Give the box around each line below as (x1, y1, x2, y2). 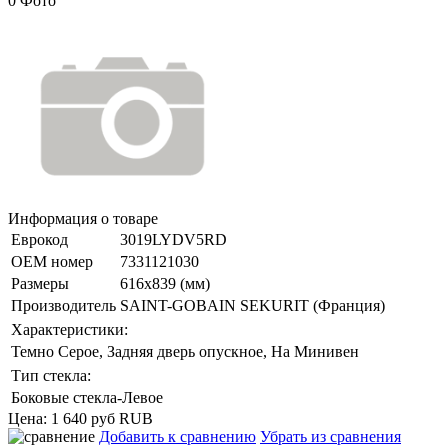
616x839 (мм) (120, 274, 210, 292)
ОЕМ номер (11, 252, 93, 270)
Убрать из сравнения (260, 427, 401, 445)
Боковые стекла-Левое (11, 388, 163, 406)
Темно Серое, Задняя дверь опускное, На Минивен (11, 342, 359, 360)
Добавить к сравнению (99, 427, 256, 445)
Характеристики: (11, 320, 128, 338)
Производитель (11, 296, 116, 314)
